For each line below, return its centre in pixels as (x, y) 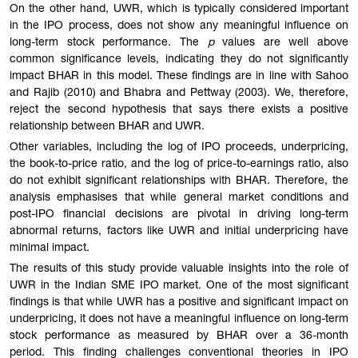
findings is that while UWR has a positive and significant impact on (179, 302)
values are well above (281, 44)
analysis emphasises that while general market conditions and (179, 198)
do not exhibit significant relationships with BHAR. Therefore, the (179, 181)
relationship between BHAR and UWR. (107, 127)
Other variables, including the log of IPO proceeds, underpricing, (179, 147)
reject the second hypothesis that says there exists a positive (179, 111)
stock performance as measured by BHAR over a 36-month (179, 336)
